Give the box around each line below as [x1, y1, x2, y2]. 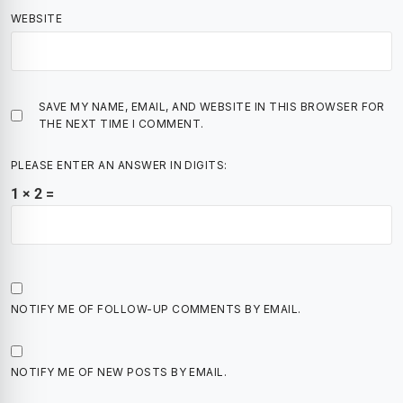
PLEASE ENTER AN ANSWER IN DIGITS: [11, 158, 228, 172]
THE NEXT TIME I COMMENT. [39, 117, 204, 130]
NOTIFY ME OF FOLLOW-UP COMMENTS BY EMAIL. [11, 302, 301, 316]
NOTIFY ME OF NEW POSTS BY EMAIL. [11, 365, 228, 379]
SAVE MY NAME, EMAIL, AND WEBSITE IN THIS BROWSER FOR [39, 100, 385, 113]
